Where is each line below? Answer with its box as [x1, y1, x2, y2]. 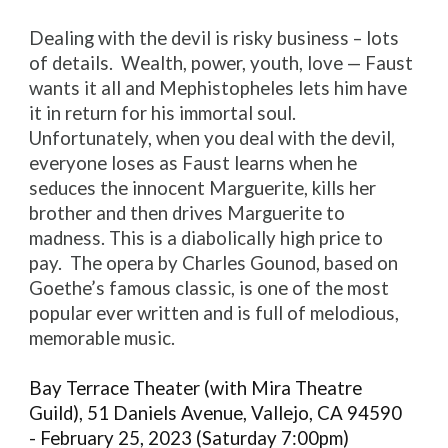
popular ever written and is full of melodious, [29, 302, 400, 324]
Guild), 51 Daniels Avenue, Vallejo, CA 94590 [29, 402, 403, 424]
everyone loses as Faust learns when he [29, 152, 358, 174]
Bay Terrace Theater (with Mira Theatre [29, 377, 363, 399]
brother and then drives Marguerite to [29, 202, 346, 224]
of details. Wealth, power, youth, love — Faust [29, 52, 414, 74]
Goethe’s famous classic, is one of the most [29, 277, 390, 299]
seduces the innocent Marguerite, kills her [29, 177, 377, 199]
